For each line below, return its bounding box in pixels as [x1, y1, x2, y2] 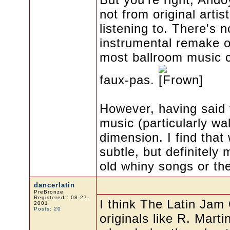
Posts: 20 [33, 206, 61, 212]
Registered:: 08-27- [33, 195, 89, 200]
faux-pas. [99, 73, 159, 87]
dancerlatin [33, 181, 75, 189]
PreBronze [33, 189, 64, 195]
